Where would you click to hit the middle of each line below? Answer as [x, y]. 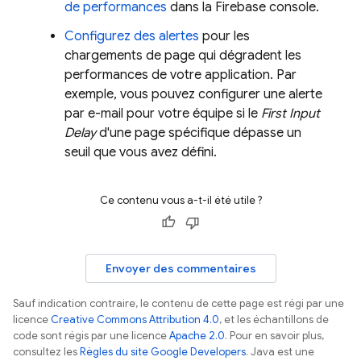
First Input [290, 113]
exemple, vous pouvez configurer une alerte [193, 94]
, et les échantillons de [274, 319]
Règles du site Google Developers [163, 351]
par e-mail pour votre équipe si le [163, 113]
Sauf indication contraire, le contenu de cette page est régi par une [178, 303]
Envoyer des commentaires [180, 268]
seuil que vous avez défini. [141, 152]
